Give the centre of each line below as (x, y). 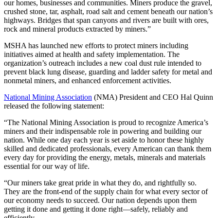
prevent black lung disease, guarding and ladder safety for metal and (108, 72)
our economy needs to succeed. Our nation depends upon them (100, 200)
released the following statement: (54, 106)
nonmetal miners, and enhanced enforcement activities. (89, 80)
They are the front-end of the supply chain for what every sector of (106, 191)
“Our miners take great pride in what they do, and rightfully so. (100, 182)
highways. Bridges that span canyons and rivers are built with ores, (106, 20)
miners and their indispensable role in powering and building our (103, 131)
